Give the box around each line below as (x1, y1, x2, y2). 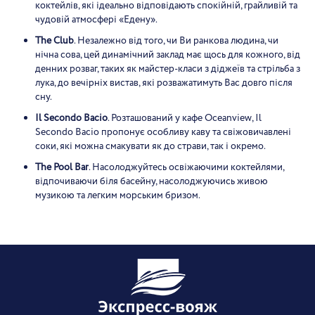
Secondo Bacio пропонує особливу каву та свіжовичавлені (35, 125, 291, 139)
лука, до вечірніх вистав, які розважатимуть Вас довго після (35, 76, 292, 90)
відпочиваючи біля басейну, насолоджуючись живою (35, 174, 268, 188)
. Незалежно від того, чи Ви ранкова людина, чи (74, 34, 278, 48)
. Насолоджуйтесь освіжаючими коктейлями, (89, 160, 284, 174)
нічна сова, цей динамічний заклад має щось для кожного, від (35, 48, 300, 62)
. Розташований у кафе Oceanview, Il (108, 111, 262, 125)
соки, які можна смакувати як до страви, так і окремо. (35, 139, 266, 153)
